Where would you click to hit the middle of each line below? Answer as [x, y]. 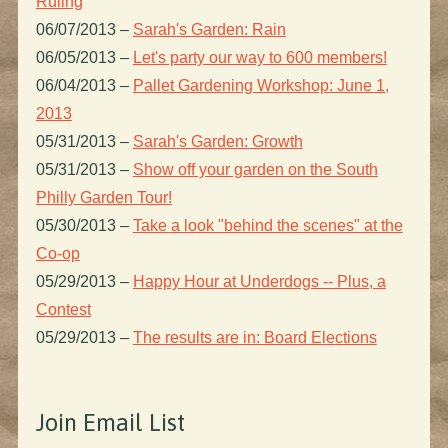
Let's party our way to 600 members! [259, 58]
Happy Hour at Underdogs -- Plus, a [259, 282]
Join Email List [110, 423]
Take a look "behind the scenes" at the [267, 226]
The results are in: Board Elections [254, 338]
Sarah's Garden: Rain [209, 30]
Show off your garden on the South [255, 170]
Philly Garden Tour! [103, 198]
